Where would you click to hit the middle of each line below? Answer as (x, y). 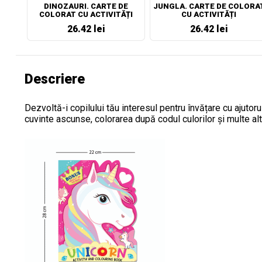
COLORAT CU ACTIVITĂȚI (86, 14)
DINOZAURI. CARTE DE (86, 6)
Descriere (55, 79)
